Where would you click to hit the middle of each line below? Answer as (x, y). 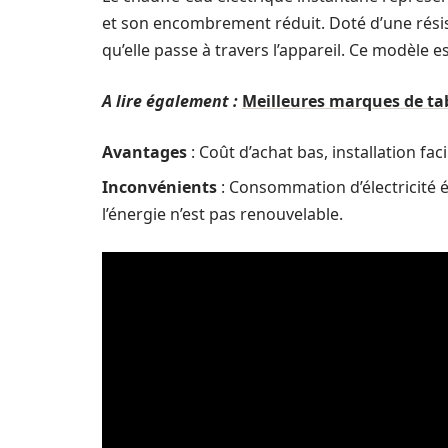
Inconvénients (159, 187)
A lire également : (170, 101)
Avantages (144, 152)
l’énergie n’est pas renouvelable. (222, 214)
